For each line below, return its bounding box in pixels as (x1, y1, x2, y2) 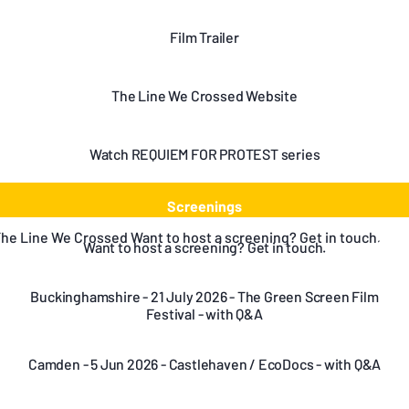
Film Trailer (170, 27, 239, 46)
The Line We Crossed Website (111, 86, 298, 104)
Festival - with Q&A (146, 305, 263, 322)
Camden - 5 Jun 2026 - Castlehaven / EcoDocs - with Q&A (27, 354, 382, 372)
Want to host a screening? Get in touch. (82, 237, 327, 256)
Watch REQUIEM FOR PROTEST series (89, 144, 320, 163)
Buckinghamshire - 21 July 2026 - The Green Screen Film (30, 288, 379, 305)
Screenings (167, 197, 242, 215)
